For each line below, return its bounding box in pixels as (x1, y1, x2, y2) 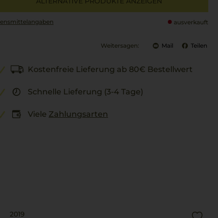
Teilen (191, 42, 207, 49)
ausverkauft (174, 18, 208, 26)
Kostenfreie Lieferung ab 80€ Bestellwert (28, 65, 193, 74)
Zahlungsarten (49, 109, 108, 119)
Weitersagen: (101, 42, 139, 49)
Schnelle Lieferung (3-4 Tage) (28, 87, 143, 96)
